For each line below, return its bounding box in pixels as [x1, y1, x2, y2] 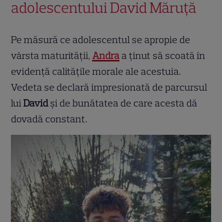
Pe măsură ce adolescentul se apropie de [11, 34, 191, 46]
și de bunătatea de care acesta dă [48, 97, 198, 110]
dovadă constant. [11, 113, 88, 125]
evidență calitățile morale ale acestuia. [11, 65, 181, 78]
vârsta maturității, [11, 50, 93, 62]
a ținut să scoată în [119, 50, 206, 62]
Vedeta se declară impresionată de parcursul [11, 81, 208, 94]
